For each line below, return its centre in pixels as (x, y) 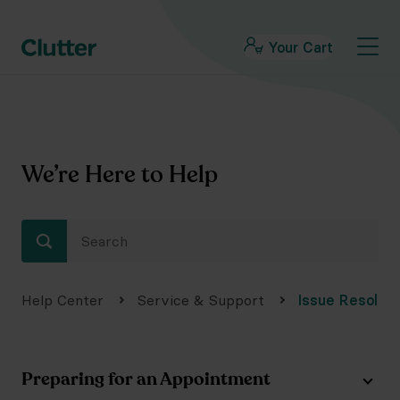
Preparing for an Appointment (146, 379)
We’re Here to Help (120, 176)
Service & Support (201, 300)
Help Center (62, 300)
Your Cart (300, 47)
